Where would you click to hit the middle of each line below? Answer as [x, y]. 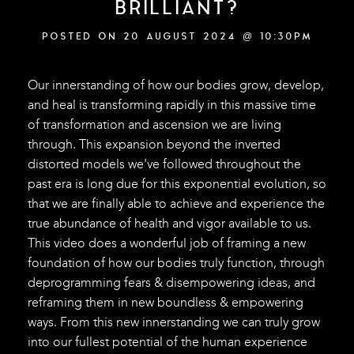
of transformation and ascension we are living [154, 125]
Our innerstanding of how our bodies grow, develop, [175, 85]
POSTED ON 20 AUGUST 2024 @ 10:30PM [177, 38]
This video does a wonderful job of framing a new [166, 243]
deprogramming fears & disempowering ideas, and [171, 283]
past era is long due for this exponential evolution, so [177, 184]
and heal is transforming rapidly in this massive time [171, 105]
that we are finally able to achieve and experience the [176, 204]
